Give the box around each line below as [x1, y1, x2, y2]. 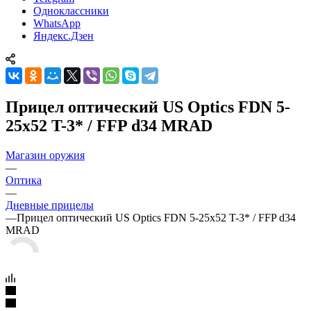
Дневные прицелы [6, 199, 94, 211]
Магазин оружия [6, 149, 85, 161]
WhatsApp [33, 17, 81, 29]
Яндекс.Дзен [33, 30, 94, 42]
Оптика [6, 174, 42, 186]
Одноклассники [33, 5, 109, 17]
